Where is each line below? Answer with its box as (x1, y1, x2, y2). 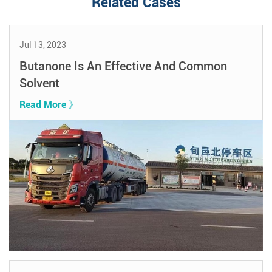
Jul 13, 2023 (19, 39, 66, 50)
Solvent (19, 75, 59, 90)
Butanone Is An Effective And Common (19, 58, 227, 73)
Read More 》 (19, 98, 78, 110)
